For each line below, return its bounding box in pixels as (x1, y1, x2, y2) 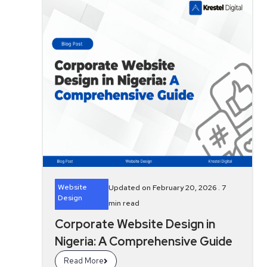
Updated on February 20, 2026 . (108, 183, 222, 193)
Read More (64, 256, 104, 266)
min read (108, 198, 140, 208)
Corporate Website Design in (55, 216, 215, 232)
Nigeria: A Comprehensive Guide (55, 234, 232, 249)
